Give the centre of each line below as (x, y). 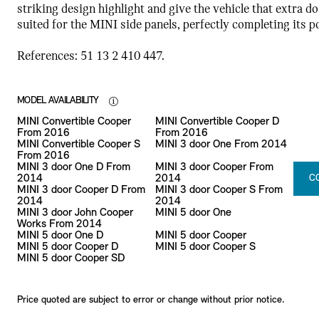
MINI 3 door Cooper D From (81, 190)
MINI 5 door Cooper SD (70, 258)
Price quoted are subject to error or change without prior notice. (151, 300)
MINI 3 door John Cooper (75, 213)
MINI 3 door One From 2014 (221, 144)
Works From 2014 (59, 224)
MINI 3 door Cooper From (214, 167)
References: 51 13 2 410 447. (90, 56)
